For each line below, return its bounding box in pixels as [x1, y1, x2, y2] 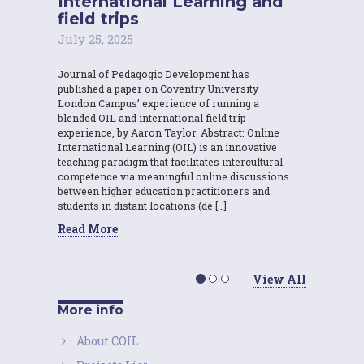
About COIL [76, 332, 139, 349]
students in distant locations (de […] [58, 198, 227, 212]
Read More [58, 220, 118, 236]
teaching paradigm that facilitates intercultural [58, 154, 283, 168]
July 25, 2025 [58, 30, 133, 47]
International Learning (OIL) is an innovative [58, 140, 277, 154]
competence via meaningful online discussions [58, 169, 289, 183]
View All [253, 271, 306, 287]
